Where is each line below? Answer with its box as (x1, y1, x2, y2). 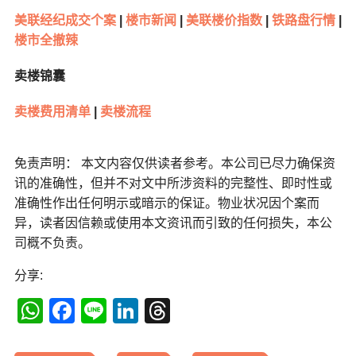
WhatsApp (42, 296, 170, 326)
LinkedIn (137, 296, 245, 326)
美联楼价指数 (182, 14, 262, 28)
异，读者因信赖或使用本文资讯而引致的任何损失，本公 (14, 216, 332, 230)
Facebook (74, 296, 195, 326)
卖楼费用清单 (14, 105, 91, 119)
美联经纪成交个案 (14, 14, 116, 28)
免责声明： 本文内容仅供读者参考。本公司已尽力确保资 (14, 157, 335, 171)
